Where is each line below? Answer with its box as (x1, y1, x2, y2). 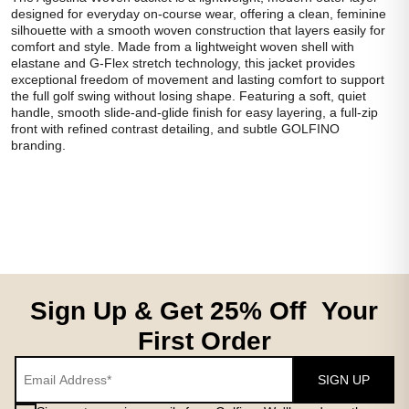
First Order (137, 327, 271, 355)
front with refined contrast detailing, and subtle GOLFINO (11, 121, 340, 136)
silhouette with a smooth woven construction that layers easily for (11, 23, 385, 37)
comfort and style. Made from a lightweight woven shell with (11, 39, 354, 54)
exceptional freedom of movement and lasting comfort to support (11, 72, 384, 87)
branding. (11, 138, 66, 152)
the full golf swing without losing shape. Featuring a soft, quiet (11, 89, 366, 103)
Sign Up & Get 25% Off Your (30, 297, 379, 325)
